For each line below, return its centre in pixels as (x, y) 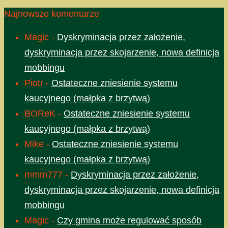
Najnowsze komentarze (52, 14)
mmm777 (44, 175)
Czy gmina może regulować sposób (129, 221)
